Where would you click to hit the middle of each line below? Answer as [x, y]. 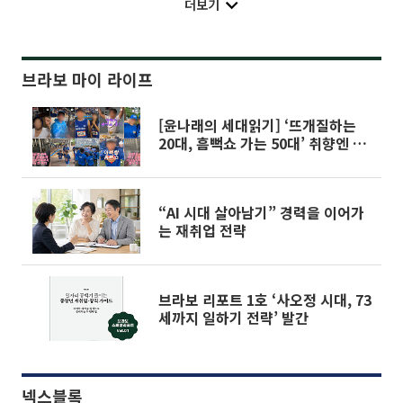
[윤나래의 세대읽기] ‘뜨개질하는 [257, 125]
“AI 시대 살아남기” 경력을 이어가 [261, 212]
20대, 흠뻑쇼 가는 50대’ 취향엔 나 [262, 143]
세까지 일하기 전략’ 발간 [233, 317]
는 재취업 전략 [202, 230]
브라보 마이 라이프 [87, 79]
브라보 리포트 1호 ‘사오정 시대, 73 [265, 299]
